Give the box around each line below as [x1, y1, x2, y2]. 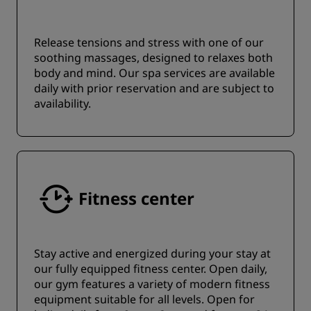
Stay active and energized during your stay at [34, 246, 271, 261]
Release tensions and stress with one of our [34, 35, 264, 50]
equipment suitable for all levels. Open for [34, 292, 255, 307]
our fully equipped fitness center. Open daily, [34, 261, 267, 276]
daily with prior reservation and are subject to [34, 81, 274, 96]
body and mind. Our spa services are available [34, 65, 275, 81]
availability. [34, 96, 91, 111]
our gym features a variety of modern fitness [34, 276, 270, 292]
